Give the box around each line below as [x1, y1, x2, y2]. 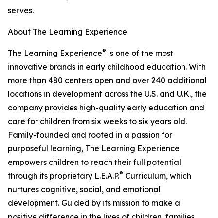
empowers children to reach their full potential [8, 157, 181, 167]
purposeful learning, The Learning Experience [8, 144, 180, 154]
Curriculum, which [123, 171, 191, 181]
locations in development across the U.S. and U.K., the [8, 89, 207, 99]
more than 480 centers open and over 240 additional [8, 75, 207, 86]
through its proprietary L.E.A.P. [8, 171, 119, 181]
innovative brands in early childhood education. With [8, 62, 206, 72]
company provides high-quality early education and [8, 103, 204, 113]
